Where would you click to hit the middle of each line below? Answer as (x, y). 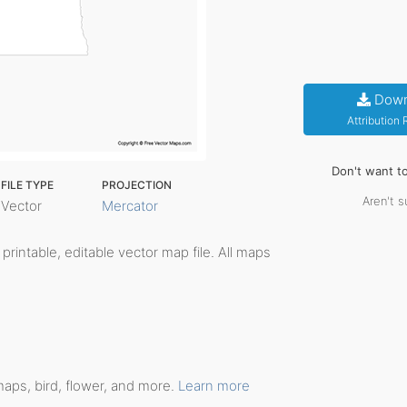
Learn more (214, 386)
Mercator (130, 206)
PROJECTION (137, 185)
